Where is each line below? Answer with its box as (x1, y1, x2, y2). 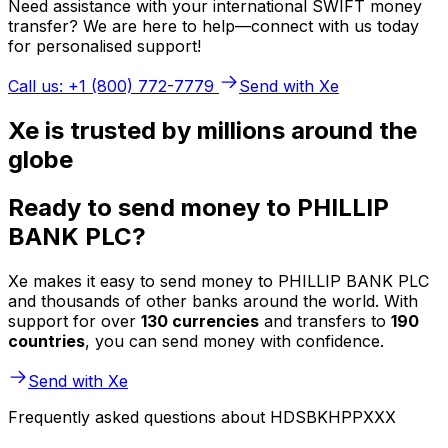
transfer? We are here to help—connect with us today (8, 15, 419, 36)
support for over (8, 311, 141, 332)
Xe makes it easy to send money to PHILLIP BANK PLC (8, 271, 429, 292)
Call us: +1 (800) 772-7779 (8, 75, 214, 96)
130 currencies (141, 311, 259, 332)
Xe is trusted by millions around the (8, 115, 417, 145)
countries (8, 331, 85, 352)
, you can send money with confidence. (85, 331, 384, 352)
